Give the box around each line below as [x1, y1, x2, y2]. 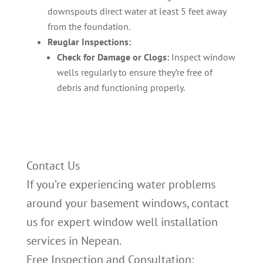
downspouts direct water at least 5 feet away [47, 5, 226, 17]
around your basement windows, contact [26, 195, 229, 211]
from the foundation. [47, 21, 130, 32]
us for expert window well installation [26, 214, 218, 230]
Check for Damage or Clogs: [56, 51, 169, 63]
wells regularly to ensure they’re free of [56, 66, 213, 78]
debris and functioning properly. [56, 82, 185, 93]
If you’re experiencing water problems [26, 177, 215, 192]
